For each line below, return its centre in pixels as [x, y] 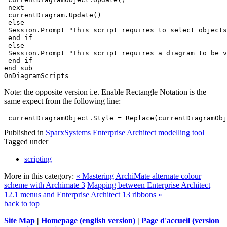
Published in [24, 133]
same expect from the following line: [62, 101]
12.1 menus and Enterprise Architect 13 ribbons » [83, 195]
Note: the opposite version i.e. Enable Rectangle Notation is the [105, 92]
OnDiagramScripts [36, 76]
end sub [18, 68]
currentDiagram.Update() [55, 15]
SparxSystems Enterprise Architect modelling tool [125, 133]
